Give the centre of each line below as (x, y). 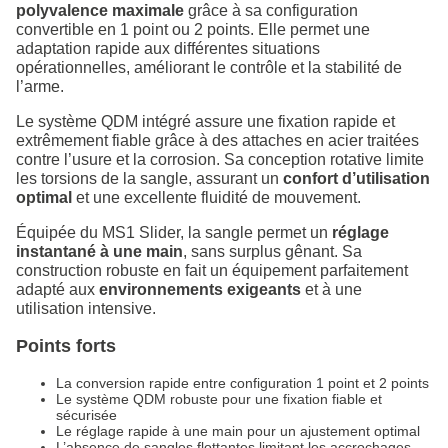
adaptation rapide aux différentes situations (168, 49)
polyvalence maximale (100, 11)
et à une (331, 290)
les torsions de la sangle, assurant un (149, 179)
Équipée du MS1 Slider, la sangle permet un (174, 233)
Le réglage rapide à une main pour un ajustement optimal (238, 431)
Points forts (66, 346)
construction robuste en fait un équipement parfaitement (212, 271)
